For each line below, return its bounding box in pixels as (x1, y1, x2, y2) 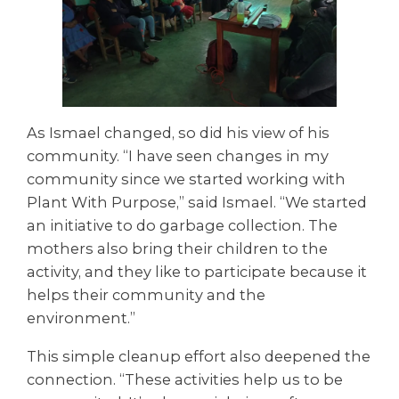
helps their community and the (27, 286, 265, 305)
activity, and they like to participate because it (27, 263, 367, 281)
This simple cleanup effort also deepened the (27, 346, 370, 365)
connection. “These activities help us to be (27, 370, 343, 388)
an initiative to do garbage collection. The (27, 216, 338, 235)
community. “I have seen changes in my (27, 147, 329, 166)
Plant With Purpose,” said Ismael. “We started (27, 193, 367, 212)
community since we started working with (27, 170, 346, 189)
